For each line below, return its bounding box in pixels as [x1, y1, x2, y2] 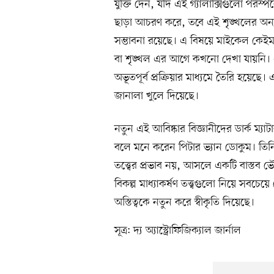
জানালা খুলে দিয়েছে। [114, 89, 199, 104]
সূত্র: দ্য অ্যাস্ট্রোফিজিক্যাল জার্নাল [114, 223, 241, 239]
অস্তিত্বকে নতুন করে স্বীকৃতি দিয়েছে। [114, 195, 254, 210]
